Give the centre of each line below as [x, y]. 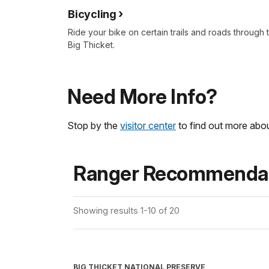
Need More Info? [142, 96]
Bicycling [92, 14]
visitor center [148, 125]
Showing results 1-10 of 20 [126, 210]
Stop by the [94, 125]
